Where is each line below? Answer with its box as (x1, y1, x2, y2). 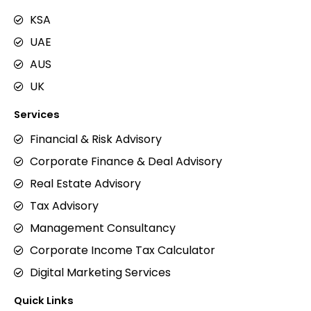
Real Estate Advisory (29, 176, 141, 192)
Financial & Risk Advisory (29, 131, 162, 147)
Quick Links (14, 294, 74, 308)
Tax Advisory (29, 198, 99, 214)
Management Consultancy (29, 220, 176, 236)
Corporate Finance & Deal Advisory (29, 153, 222, 169)
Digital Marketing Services (29, 264, 171, 280)
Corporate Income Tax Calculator (29, 242, 215, 258)
